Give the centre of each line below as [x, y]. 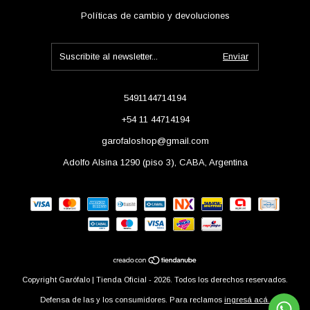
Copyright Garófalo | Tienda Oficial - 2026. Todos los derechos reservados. [155, 279]
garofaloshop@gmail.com [155, 140]
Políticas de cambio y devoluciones [155, 15]
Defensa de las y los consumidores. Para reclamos [131, 299]
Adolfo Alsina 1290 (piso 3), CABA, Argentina [155, 162]
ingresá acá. [247, 299]
